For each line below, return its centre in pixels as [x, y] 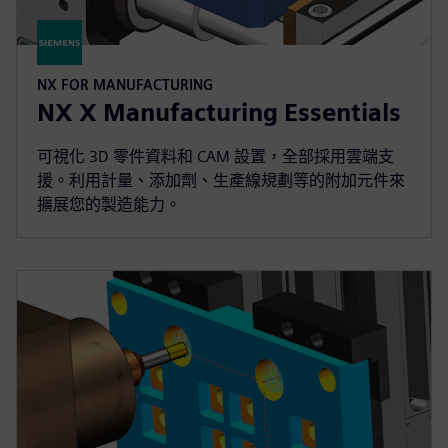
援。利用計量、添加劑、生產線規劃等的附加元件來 [221, 181]
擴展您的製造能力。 [109, 205]
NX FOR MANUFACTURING [125, 85]
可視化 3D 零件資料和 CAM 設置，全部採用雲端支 [215, 157]
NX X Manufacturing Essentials [219, 113]
